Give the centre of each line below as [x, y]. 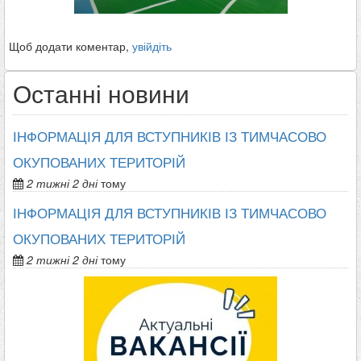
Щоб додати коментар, [71, 46]
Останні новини [101, 93]
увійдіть [152, 46]
